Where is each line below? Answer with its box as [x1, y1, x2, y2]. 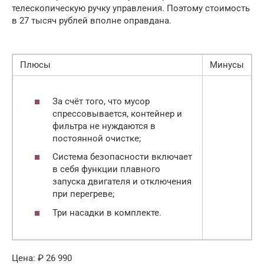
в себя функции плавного [52, 164, 160, 174]
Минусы [210, 60, 244, 70]
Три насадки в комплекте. [52, 207, 161, 218]
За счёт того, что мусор [52, 95, 150, 107]
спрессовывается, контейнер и [52, 108, 182, 119]
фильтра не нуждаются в [52, 120, 156, 131]
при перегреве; [52, 189, 114, 199]
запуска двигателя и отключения [52, 176, 192, 187]
